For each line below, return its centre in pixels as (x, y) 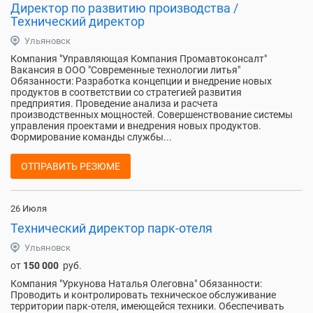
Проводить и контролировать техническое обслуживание (143, 295)
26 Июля (29, 209)
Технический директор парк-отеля (111, 228)
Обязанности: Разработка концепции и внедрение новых (141, 81)
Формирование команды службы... (91, 137)
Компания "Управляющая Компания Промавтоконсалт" (139, 59)
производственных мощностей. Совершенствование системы (152, 115)
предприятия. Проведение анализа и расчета (114, 103)
